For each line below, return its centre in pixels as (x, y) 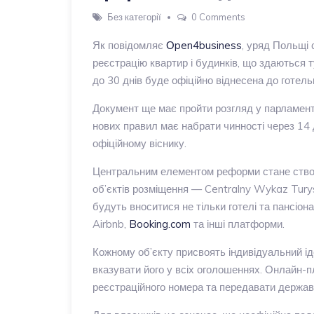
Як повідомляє (129, 45)
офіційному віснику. (139, 143)
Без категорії (134, 16)
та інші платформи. (238, 224)
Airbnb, (111, 224)
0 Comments (218, 16)
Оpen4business (204, 45)
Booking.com (160, 224)
